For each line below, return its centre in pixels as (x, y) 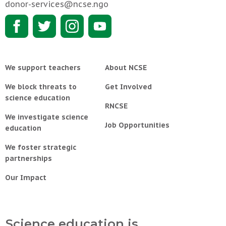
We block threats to (41, 87)
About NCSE (126, 68)
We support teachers (43, 68)
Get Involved (128, 87)
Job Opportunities (137, 125)
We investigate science (47, 117)
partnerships (29, 159)
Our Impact (26, 178)
